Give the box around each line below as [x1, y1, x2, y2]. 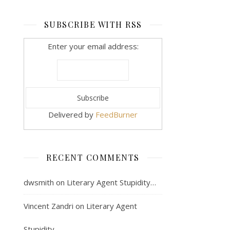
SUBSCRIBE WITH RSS [44, 18, 142, 30]
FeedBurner [95, 109, 138, 120]
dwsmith [24, 177, 54, 187]
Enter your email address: [47, 41, 139, 51]
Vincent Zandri [24, 200, 73, 211]
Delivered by [48, 109, 95, 120]
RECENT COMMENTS [46, 151, 140, 163]
